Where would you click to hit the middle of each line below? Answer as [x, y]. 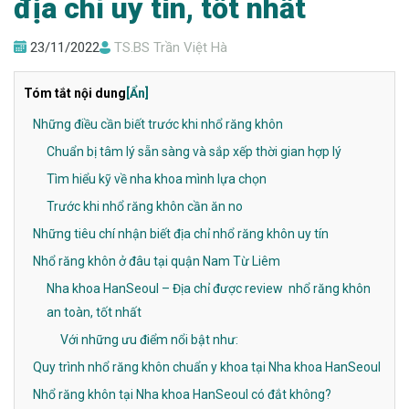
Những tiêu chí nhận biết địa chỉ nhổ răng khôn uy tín [181, 234]
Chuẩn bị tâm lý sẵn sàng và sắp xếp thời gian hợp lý [194, 152]
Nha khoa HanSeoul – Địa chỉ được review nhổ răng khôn [209, 289]
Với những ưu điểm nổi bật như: [149, 340]
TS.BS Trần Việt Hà [171, 48]
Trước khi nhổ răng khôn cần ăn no [145, 207]
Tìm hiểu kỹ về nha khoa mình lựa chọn [157, 179]
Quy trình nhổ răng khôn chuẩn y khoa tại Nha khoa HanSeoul [207, 367]
